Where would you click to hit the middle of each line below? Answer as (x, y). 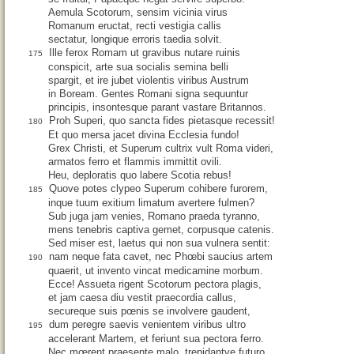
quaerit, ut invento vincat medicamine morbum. (156, 271)
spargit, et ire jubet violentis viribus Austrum (149, 81)
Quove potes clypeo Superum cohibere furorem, (158, 189)
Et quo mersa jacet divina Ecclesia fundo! (144, 135)
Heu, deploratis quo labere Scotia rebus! (140, 175)
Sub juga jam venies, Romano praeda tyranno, (154, 217)
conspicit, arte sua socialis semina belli (138, 67)
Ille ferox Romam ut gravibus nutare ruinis (145, 53)
